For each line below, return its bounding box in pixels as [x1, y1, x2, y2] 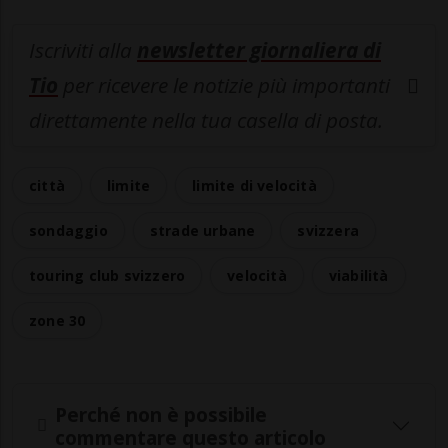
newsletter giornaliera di [137, 36, 381, 65]
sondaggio [29, 221, 108, 241]
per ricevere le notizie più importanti [58, 71, 390, 100]
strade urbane [149, 221, 256, 241]
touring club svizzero [29, 266, 186, 286]
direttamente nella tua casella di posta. [29, 106, 383, 135]
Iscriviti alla [29, 36, 137, 65]
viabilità [328, 266, 389, 286]
